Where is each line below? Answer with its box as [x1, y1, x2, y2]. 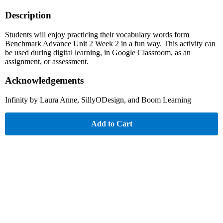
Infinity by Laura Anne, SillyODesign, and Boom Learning [5, 96, 191, 105]
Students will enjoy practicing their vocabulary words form [5, 30, 189, 39]
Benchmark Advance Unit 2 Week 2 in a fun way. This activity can [5, 39, 216, 48]
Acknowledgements [5, 75, 84, 86]
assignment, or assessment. [5, 57, 89, 66]
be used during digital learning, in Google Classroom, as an [5, 48, 191, 57]
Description [5, 9, 51, 20]
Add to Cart [91, 119, 132, 128]
